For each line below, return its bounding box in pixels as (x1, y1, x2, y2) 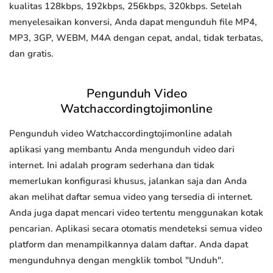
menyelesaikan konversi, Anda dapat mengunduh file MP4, (9, 16, 257, 29)
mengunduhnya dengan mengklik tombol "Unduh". (9, 254, 224, 267)
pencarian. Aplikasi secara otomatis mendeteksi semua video (9, 222, 262, 235)
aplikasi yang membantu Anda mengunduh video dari (9, 143, 235, 156)
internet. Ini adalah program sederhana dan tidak (9, 159, 214, 172)
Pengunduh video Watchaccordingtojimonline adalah (9, 127, 232, 140)
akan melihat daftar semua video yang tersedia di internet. (9, 191, 253, 204)
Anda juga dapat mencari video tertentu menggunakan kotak (9, 207, 263, 219)
